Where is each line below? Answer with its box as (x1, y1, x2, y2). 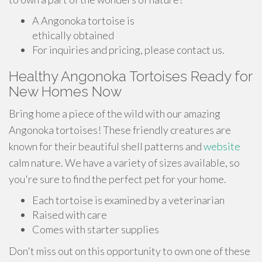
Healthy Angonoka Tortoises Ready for (9, 68, 252, 85)
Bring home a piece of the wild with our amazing (9, 107, 220, 120)
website (204, 140, 240, 153)
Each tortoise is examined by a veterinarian (32, 194, 225, 206)
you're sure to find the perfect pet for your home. (9, 173, 226, 185)
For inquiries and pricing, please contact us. (32, 43, 225, 56)
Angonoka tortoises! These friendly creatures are (9, 123, 231, 136)
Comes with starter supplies (32, 223, 159, 236)
